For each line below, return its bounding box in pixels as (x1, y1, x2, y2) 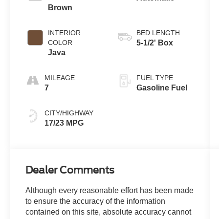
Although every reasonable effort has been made (25, 186, 194, 195)
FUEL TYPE (136, 73, 173, 82)
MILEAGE (44, 73, 75, 82)
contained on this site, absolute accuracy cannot (25, 208, 192, 217)
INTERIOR (48, 28, 81, 37)
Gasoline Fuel (136, 83, 187, 92)
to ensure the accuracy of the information (25, 197, 166, 206)
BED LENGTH (136, 28, 180, 37)
